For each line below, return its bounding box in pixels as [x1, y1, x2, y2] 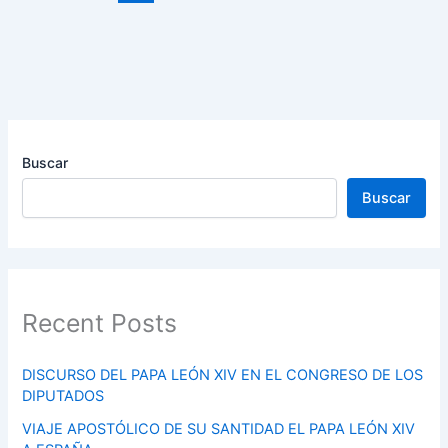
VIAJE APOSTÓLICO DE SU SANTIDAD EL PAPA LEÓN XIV [22, 419, 416, 438]
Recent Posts [22, 307, 178, 338]
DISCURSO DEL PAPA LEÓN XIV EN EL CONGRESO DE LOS [22, 365, 424, 384]
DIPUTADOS [22, 386, 105, 405]
